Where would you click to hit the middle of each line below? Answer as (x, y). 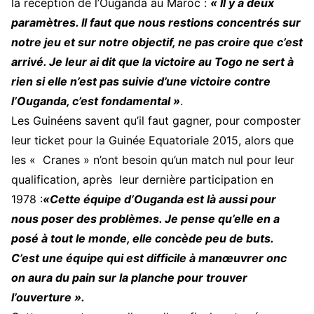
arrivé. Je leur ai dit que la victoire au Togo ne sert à (152, 62)
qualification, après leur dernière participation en (142, 179)
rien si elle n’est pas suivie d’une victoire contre (141, 81)
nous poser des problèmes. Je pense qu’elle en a (145, 219)
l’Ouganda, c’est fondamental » (96, 101)
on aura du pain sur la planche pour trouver (129, 278)
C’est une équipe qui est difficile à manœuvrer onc (149, 258)
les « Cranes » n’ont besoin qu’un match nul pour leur (153, 160)
